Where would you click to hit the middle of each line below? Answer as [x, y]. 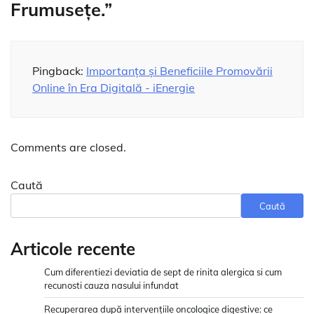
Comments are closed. [68, 148]
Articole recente [73, 249]
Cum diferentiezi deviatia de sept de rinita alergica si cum [163, 272]
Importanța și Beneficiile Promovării [179, 71]
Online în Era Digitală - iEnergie [114, 88]
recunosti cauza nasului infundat [111, 286]
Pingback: [59, 71]
